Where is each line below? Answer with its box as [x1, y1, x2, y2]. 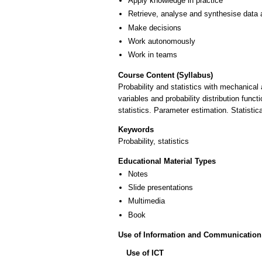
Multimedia [128, 196, 165, 206]
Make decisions [128, 23, 181, 32]
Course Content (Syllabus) [118, 70, 213, 80]
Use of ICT [126, 249, 164, 258]
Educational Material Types [118, 156, 216, 166]
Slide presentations [128, 182, 193, 192]
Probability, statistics [118, 137, 189, 146]
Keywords [118, 125, 154, 135]
